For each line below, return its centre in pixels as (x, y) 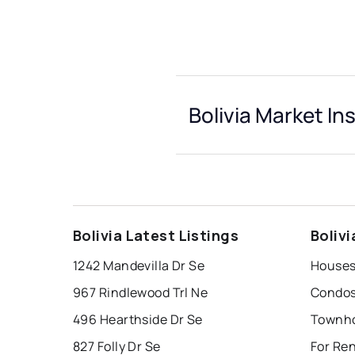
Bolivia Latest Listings (156, 236)
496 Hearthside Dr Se (138, 320)
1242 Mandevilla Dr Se (139, 266)
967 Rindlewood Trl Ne (141, 293)
